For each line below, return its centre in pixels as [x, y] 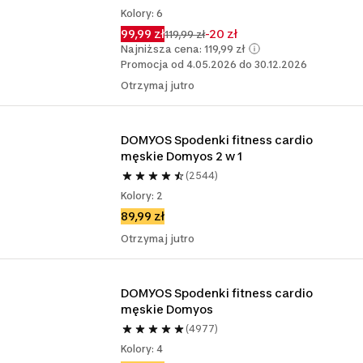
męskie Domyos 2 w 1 [182, 156]
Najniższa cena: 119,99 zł [183, 49]
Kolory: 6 [142, 13]
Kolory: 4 [142, 349]
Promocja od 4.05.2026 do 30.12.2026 [214, 64]
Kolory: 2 [142, 196]
